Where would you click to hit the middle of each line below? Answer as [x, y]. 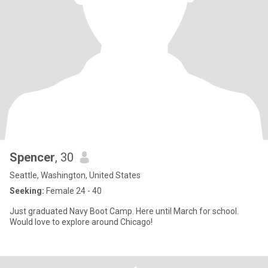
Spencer [32, 157]
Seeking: [27, 191]
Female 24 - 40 [73, 191]
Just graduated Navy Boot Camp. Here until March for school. [124, 211]
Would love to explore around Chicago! [81, 222]
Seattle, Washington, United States [75, 175]
